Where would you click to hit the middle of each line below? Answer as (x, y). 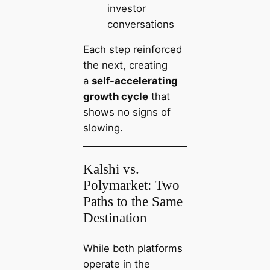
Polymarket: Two (131, 185)
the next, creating (125, 65)
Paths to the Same (133, 202)
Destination (115, 218)
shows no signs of (127, 112)
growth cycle (115, 97)
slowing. (103, 128)
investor (126, 8)
